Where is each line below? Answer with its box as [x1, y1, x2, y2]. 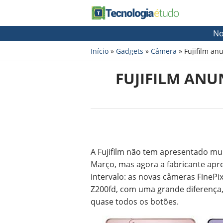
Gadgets [116, 46, 143, 56]
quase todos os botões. [91, 196, 179, 207]
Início [91, 46, 109, 56]
